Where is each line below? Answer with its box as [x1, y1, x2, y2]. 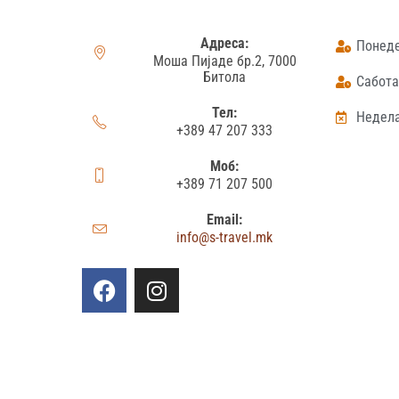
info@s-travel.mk [176, 229, 273, 247]
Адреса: [200, 35, 248, 53]
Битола [203, 69, 246, 86]
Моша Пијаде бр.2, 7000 [152, 53, 297, 70]
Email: [207, 211, 242, 229]
